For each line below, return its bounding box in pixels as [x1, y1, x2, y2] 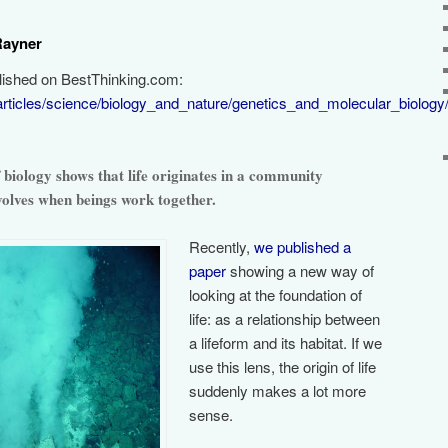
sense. [189, 404, 234, 426]
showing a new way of [226, 260, 375, 282]
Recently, [189, 236, 255, 258]
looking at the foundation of [189, 284, 363, 306]
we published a [254, 236, 352, 258]
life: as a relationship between [189, 308, 381, 330]
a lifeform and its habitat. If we [189, 332, 383, 354]
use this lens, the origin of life [189, 356, 377, 378]
